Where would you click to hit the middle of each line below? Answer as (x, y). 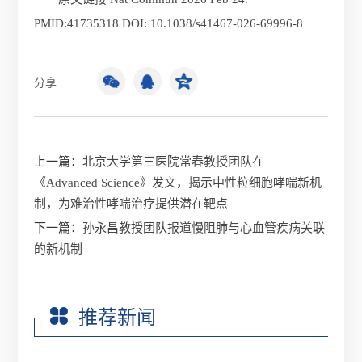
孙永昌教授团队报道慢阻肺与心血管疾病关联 (204, 228)
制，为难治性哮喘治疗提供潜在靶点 (131, 204)
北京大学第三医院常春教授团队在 (174, 162)
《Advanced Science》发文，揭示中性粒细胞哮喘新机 (178, 183)
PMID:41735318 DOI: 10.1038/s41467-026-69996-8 (169, 24)
